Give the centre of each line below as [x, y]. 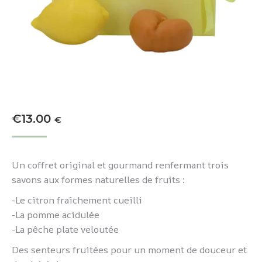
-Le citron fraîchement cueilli [77, 200]
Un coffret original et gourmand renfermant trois [120, 165]
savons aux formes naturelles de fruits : [98, 180]
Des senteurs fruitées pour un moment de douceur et [129, 250]
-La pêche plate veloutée [65, 229]
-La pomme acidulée [56, 215]
